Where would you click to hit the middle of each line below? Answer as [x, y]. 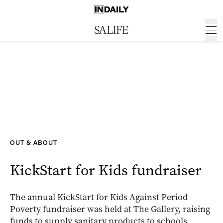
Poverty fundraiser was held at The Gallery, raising [110, 209]
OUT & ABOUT [34, 143]
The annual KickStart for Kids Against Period [99, 197]
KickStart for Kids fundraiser [106, 170]
